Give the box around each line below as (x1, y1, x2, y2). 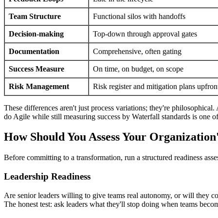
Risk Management (9, 82, 69, 91)
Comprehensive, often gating (93, 47, 182, 55)
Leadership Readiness (4, 171, 91, 182)
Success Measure (9, 64, 64, 73)
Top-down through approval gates (93, 29, 197, 38)
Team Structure (9, 12, 61, 20)
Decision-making (9, 29, 64, 38)
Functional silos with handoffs (93, 12, 185, 20)
